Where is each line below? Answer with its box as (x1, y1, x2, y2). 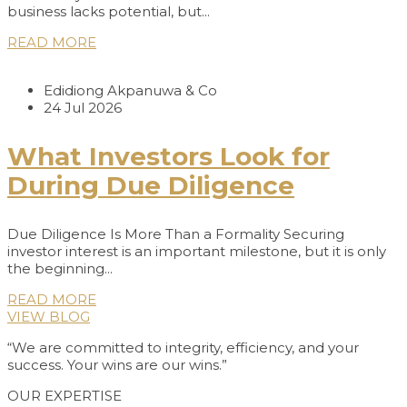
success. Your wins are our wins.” (7, 356, 227, 374)
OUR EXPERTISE (7, 387, 122, 405)
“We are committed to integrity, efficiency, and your (7, 339, 359, 357)
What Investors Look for (7, 141, 330, 173)
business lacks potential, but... (7, 3, 210, 21)
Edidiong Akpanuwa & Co (44, 82, 217, 100)
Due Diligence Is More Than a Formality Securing (7, 225, 344, 243)
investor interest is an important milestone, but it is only (7, 243, 386, 261)
